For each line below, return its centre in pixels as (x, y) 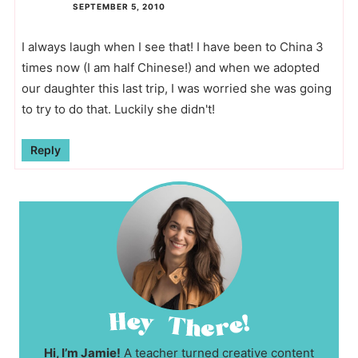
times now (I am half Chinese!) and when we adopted (170, 68)
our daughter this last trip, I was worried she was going (176, 89)
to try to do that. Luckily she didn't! (118, 109)
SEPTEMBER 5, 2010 (119, 7)
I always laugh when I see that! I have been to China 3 (172, 47)
